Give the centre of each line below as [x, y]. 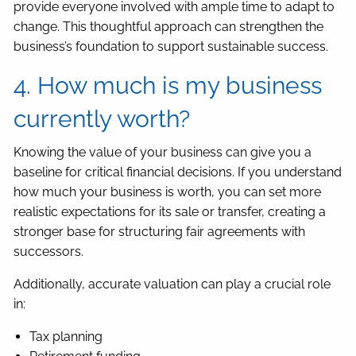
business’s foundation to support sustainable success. [171, 47]
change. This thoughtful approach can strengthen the [169, 27]
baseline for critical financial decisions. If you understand [178, 172]
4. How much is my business [168, 86]
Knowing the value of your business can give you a [163, 153]
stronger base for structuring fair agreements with [160, 232]
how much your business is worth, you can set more [168, 192]
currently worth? [102, 119]
